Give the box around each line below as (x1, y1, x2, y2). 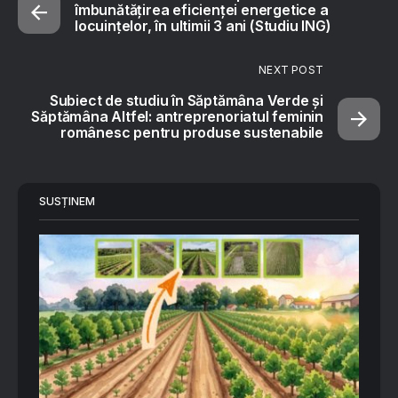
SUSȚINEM (39, 195, 95, 209)
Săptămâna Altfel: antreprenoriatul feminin (31, 107, 323, 126)
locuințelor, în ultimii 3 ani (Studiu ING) (75, 17, 331, 36)
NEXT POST (259, 63, 323, 77)
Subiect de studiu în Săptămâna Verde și (49, 92, 323, 110)
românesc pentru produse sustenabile (60, 123, 323, 142)
